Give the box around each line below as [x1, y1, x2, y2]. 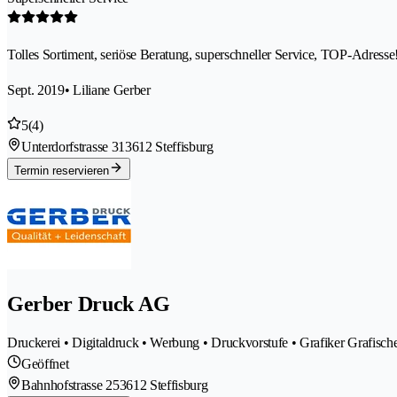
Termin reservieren [14, 163, 109, 177]
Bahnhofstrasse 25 [21, 377, 120, 393]
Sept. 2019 [7, 82, 65, 97]
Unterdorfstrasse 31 [21, 138, 125, 154]
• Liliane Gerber [64, 82, 151, 97]
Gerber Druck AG [7, 292, 170, 315]
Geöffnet [21, 355, 69, 371]
